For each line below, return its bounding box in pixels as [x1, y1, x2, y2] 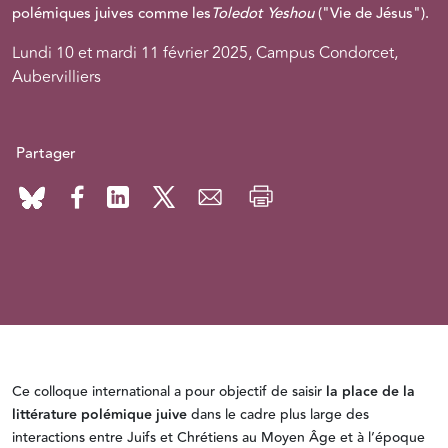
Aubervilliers [12, 65, 101, 89]
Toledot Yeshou [211, 2, 314, 25]
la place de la [326, 380, 415, 403]
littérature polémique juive [12, 403, 191, 426]
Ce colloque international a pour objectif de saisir [12, 380, 326, 403]
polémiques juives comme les [12, 2, 211, 25]
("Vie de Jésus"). [314, 2, 429, 25]
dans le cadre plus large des [191, 403, 369, 426]
